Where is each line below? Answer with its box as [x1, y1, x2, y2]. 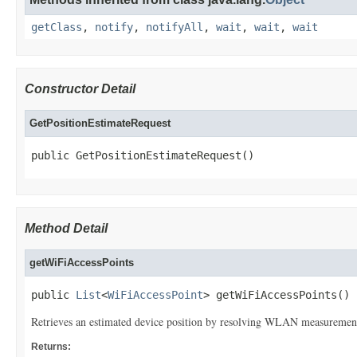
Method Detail [25, 222, 108, 235]
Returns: [31, 341, 71, 352]
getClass [31, 21, 82, 33]
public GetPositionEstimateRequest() [31, 149, 254, 162]
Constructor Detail [25, 82, 135, 96]
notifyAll [146, 21, 203, 33]
